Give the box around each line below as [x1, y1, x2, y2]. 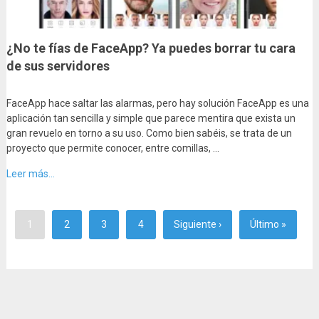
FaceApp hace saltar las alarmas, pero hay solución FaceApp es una [6, 98, 309, 110]
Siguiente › [173, 219, 221, 231]
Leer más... [6, 168, 55, 180]
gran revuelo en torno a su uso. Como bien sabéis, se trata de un [6, 127, 292, 140]
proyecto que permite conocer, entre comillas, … [6, 142, 219, 155]
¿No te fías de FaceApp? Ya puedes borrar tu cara [6, 41, 296, 56]
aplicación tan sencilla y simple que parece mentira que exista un [6, 113, 296, 125]
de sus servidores [6, 58, 110, 74]
